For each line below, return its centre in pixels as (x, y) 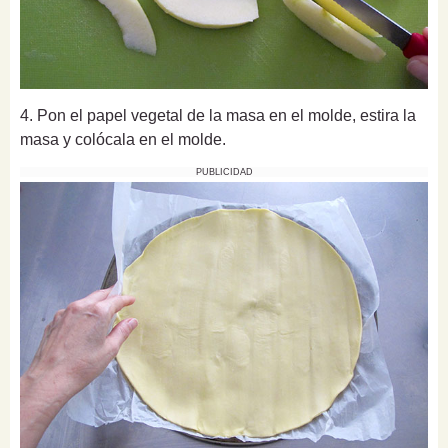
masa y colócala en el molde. (123, 140)
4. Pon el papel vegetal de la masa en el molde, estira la (218, 116)
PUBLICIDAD (224, 172)
